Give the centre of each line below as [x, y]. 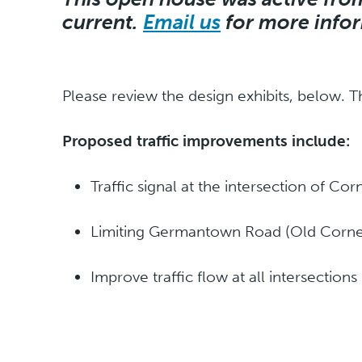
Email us [182, 22]
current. [103, 22]
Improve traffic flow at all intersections [224, 277]
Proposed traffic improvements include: [206, 141]
